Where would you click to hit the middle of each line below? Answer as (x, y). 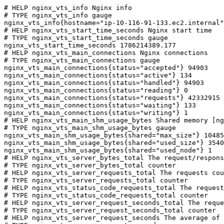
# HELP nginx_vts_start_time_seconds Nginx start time (108, 30)
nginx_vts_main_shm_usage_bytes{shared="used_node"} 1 (108, 150)
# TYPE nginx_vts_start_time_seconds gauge (86, 38)
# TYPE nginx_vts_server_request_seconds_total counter (110, 210)
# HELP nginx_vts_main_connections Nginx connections (106, 53)
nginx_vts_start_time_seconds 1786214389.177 (90, 45)
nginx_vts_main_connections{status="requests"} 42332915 (112, 98)
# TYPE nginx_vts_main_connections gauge (82, 60)
